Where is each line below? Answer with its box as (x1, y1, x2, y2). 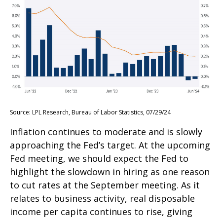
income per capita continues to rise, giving (10, 206, 192, 218)
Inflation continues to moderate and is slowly (10, 126, 202, 138)
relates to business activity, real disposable (10, 192, 195, 205)
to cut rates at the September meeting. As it (10, 179, 200, 191)
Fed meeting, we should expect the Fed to (10, 152, 188, 165)
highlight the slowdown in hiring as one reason (10, 166, 210, 178)
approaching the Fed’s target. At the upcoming (10, 139, 210, 151)
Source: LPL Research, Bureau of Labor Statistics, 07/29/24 (10, 108, 171, 117)
